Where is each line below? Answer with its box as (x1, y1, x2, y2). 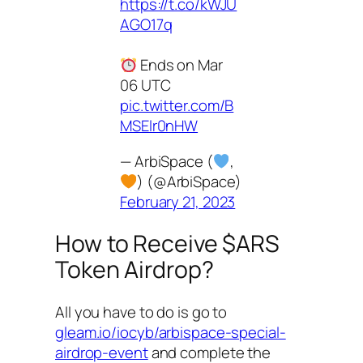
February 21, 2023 (120, 190, 236, 212)
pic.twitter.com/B (120, 95, 234, 117)
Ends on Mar (137, 54, 223, 76)
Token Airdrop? (55, 254, 214, 286)
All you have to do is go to (55, 301, 228, 323)
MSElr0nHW (120, 115, 199, 137)
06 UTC (120, 75, 171, 96)
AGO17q (120, 14, 173, 36)
